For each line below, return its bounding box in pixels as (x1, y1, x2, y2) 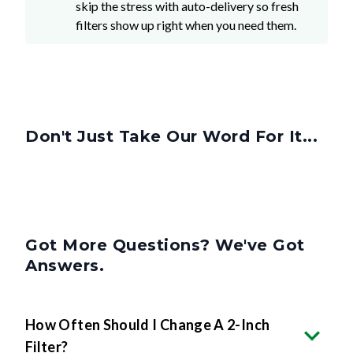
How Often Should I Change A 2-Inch (25, 316, 270, 334)
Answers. (25, 256, 104, 276)
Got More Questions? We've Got (25, 236, 305, 255)
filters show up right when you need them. (76, 17, 296, 33)
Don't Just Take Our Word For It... (25, 127, 318, 147)
